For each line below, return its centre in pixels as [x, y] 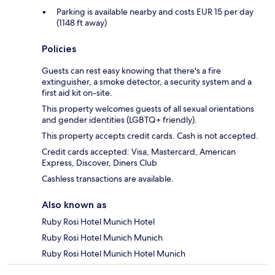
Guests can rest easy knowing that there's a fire [131, 71]
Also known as [74, 205]
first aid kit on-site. [77, 93]
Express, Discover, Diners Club [99, 163]
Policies [59, 49]
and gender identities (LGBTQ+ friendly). [119, 120]
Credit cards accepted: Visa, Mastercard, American [139, 152]
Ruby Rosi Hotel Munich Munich [102, 238]
